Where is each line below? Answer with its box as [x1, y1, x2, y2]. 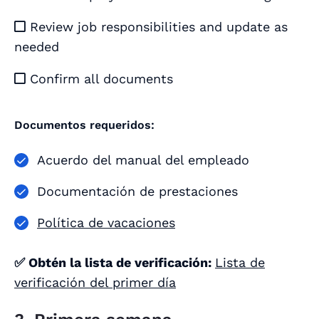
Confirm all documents [26, 71, 173, 87]
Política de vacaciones [37, 215, 175, 231]
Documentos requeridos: [14, 118, 155, 132]
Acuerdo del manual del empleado [37, 152, 249, 168]
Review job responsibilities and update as [26, 19, 288, 35]
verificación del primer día [14, 275, 176, 291]
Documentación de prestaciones [37, 184, 238, 199]
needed [14, 39, 59, 55]
